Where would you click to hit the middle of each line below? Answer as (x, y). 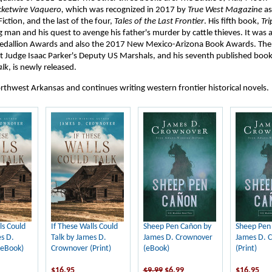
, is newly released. (42, 68)
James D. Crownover (178, 238)
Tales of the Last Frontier (159, 22)
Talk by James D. (78, 238)
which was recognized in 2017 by (125, 10)
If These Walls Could (84, 227)
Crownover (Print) (81, 249)
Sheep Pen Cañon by (177, 227)
